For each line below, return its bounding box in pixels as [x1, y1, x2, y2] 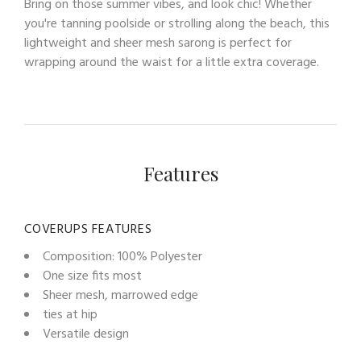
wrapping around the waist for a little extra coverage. [24, 52, 319, 74]
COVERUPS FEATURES [24, 219, 152, 241]
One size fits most [43, 266, 142, 288]
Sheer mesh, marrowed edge [43, 285, 198, 307]
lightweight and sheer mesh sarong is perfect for [24, 33, 292, 55]
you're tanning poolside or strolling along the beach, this [24, 14, 330, 35]
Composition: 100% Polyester [43, 247, 202, 268]
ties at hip [43, 305, 98, 326]
